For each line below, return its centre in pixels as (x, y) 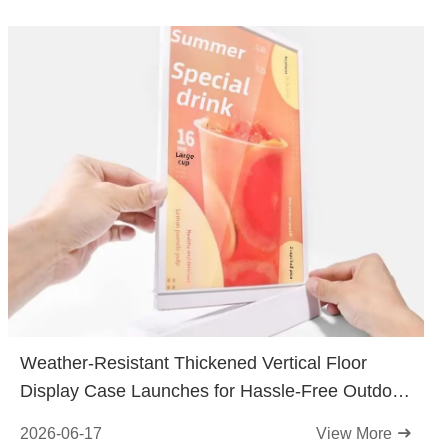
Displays (54, 419)
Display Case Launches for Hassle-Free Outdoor (214, 391)
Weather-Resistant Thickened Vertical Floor (193, 363)
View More (356, 433)
